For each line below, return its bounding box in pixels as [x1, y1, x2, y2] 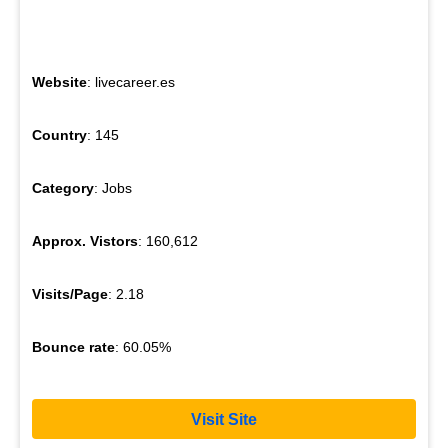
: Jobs [94, 180, 132, 197]
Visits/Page [32, 286, 108, 303]
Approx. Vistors [32, 233, 138, 250]
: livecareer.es [87, 74, 175, 91]
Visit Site [191, 410, 257, 428]
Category [32, 180, 94, 197]
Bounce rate [32, 339, 115, 356]
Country [32, 127, 87, 144]
